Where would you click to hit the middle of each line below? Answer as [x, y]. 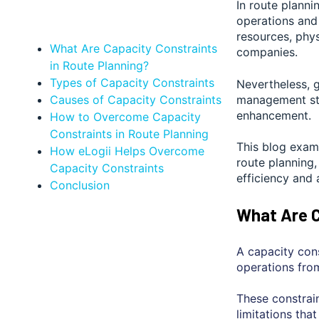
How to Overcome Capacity [125, 116]
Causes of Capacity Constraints [135, 99]
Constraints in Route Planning [129, 134]
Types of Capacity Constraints [132, 82]
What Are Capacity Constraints [133, 48]
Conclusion [79, 185]
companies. [267, 52]
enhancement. [274, 115]
